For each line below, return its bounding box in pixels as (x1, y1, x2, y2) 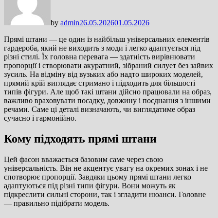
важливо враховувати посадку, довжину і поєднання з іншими (4, 96, 211, 105)
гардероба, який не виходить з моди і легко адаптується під (4, 43, 200, 52)
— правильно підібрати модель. (4, 199, 109, 207)
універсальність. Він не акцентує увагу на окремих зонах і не (4, 163, 208, 172)
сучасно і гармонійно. (4, 113, 76, 122)
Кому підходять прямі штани (4, 132, 157, 145)
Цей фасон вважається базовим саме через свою (4, 155, 163, 163)
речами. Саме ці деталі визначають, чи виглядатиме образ (4, 105, 195, 113)
